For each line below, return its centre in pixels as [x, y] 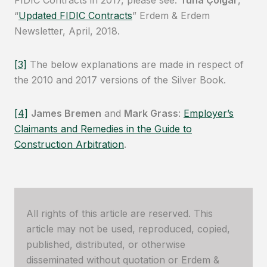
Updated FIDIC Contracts [75, 15]
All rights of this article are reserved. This [119, 213]
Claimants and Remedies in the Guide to [103, 129]
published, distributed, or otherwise [106, 244]
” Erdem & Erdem [171, 15]
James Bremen [66, 113]
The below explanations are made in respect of [135, 64]
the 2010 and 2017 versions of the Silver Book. [120, 80]
